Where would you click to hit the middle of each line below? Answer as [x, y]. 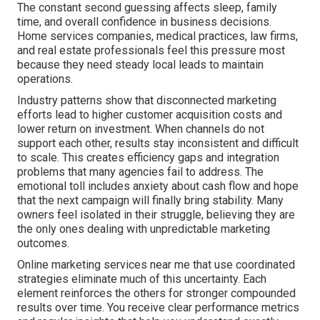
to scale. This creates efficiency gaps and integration [148, 158]
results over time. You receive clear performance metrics [158, 308]
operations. [45, 79]
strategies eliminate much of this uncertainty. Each [142, 279]
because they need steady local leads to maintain [140, 65]
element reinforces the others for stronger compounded [156, 294]
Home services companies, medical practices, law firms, [157, 36]
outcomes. [43, 244]
